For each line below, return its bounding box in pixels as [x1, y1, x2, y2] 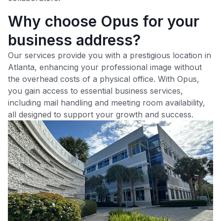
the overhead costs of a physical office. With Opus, [8, 74, 199, 84]
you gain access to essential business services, [8, 86, 183, 96]
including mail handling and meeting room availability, [8, 98, 205, 108]
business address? [8, 31, 141, 49]
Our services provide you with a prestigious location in [8, 50, 211, 60]
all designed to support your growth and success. [8, 110, 193, 119]
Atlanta [8, 62, 35, 72]
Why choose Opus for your [8, 12, 199, 30]
